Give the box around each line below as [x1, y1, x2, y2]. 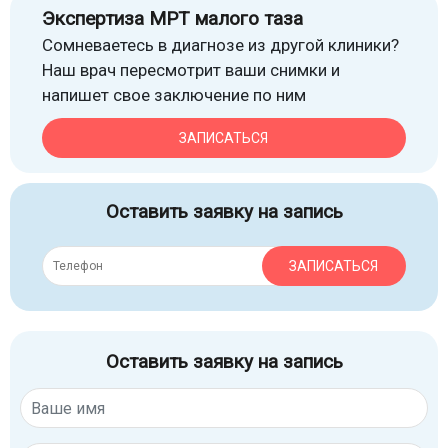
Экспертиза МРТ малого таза [42, 7, 303, 30]
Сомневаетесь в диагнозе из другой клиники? [42, 35, 399, 55]
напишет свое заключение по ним [42, 85, 306, 105]
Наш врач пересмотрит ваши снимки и [42, 60, 340, 80]
